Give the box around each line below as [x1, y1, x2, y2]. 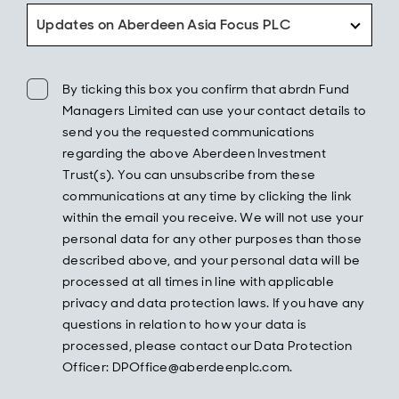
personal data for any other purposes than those [62, 231, 362, 247]
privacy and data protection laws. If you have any [62, 295, 365, 311]
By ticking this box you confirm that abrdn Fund [62, 81, 350, 97]
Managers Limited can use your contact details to [62, 102, 367, 118]
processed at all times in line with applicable [62, 273, 334, 289]
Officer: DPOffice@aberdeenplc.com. [62, 359, 293, 375]
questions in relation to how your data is [62, 316, 307, 332]
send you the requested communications [62, 124, 315, 140]
